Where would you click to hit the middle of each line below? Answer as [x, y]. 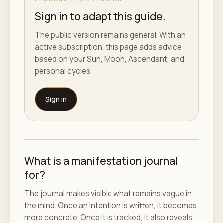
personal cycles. [63, 71]
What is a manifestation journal [101, 160]
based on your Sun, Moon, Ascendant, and [110, 59]
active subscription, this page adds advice [108, 47]
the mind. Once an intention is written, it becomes [111, 205]
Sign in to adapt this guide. [100, 16]
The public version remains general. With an [110, 35]
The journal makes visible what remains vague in [108, 193]
